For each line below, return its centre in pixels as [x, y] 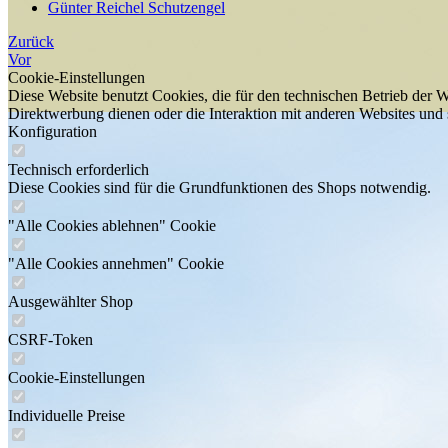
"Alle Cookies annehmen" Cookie [116, 263]
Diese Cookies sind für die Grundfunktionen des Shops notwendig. [219, 187]
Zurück [31, 41]
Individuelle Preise [66, 415]
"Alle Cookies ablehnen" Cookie [112, 225]
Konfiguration [52, 131]
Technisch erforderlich [78, 169]
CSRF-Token [50, 339]
